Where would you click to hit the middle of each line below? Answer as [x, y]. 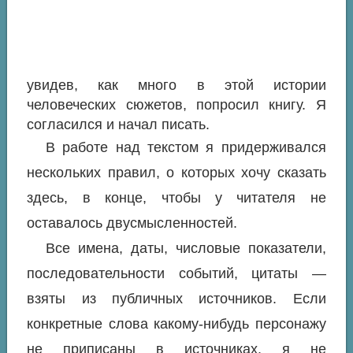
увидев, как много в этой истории [176, 85]
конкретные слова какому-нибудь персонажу [176, 324]
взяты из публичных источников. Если [176, 299]
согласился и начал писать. [119, 125]
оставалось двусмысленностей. [132, 223]
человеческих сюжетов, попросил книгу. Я [176, 105]
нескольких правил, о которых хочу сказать [176, 173]
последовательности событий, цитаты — [176, 274]
